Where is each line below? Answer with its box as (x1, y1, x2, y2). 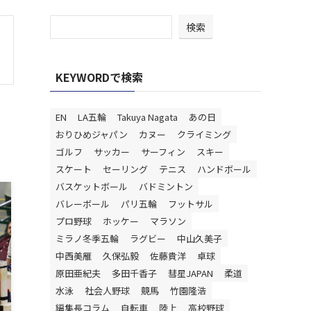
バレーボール (56, 197, 110, 210)
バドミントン (139, 180, 193, 193)
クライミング (177, 128, 231, 141)
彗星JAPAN (168, 267, 213, 280)
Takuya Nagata (117, 110, 178, 124)
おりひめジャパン (56, 128, 128, 141)
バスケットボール (56, 180, 128, 193)
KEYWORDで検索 (56, 69, 143, 85)
